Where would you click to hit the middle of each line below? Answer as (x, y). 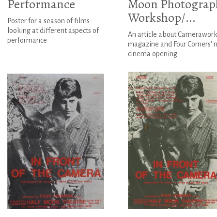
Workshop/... (162, 18)
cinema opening (152, 54)
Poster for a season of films (48, 21)
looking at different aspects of (53, 31)
